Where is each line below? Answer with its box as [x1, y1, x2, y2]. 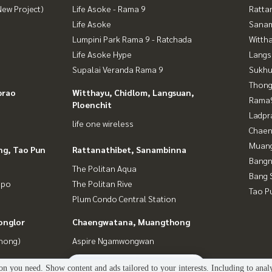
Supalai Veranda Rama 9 [72, 63, 163, 75]
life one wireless [72, 117, 134, 129]
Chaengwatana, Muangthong [72, 216, 190, 227]
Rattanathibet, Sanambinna [72, 143, 186, 155]
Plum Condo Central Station [72, 192, 176, 204]
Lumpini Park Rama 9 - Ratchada [72, 33, 192, 44]
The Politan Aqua [72, 162, 137, 174]
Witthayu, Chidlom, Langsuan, [72, 86, 194, 98]
